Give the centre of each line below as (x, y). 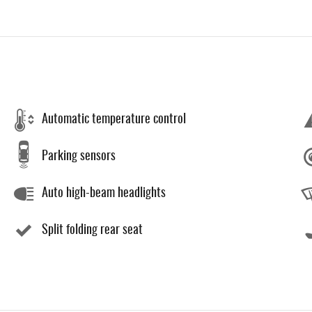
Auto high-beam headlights (104, 194)
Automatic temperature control (114, 120)
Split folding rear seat (92, 231)
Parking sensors (79, 157)
